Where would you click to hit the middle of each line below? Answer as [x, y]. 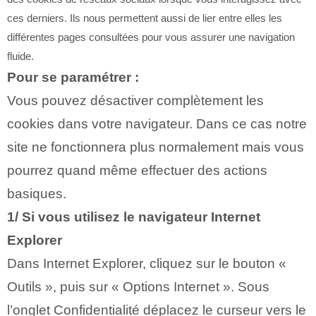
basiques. [37, 193]
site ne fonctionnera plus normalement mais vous [156, 147]
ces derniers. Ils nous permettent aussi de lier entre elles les [145, 18]
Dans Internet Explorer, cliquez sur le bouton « [147, 263]
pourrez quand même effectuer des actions [137, 170]
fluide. [20, 56]
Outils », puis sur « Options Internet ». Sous [138, 286]
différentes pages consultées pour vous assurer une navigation [151, 37]
